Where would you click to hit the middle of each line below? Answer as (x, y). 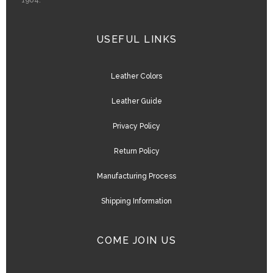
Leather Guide (136, 101)
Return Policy (136, 151)
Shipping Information (136, 201)
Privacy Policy (136, 126)
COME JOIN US (136, 241)
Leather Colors (136, 76)
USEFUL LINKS (136, 40)
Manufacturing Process (136, 176)
